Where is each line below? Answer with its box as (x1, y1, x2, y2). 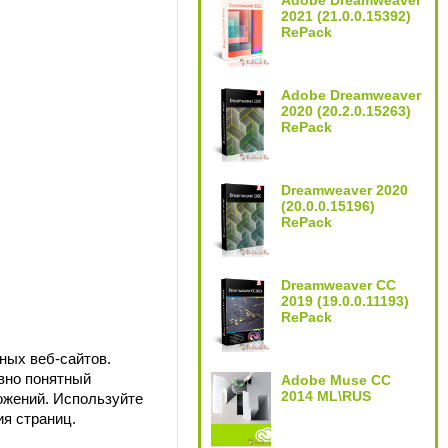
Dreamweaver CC (281, 277, 396, 293)
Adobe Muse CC (281, 372, 391, 388)
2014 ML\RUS (281, 388, 371, 404)
